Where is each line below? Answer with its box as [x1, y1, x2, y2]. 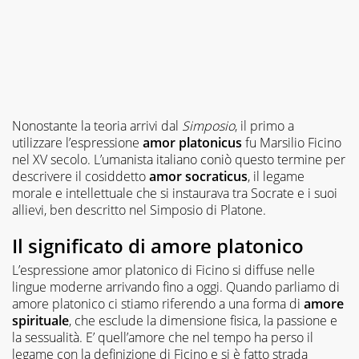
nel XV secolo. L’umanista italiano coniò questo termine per [12, 151, 345, 169]
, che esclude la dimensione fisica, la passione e [69, 312, 337, 330]
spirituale [12, 312, 69, 330]
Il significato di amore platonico [12, 232, 304, 260]
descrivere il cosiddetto [12, 167, 149, 186]
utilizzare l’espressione [12, 134, 143, 152]
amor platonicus [143, 134, 245, 152]
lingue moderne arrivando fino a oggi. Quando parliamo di [12, 278, 340, 296]
